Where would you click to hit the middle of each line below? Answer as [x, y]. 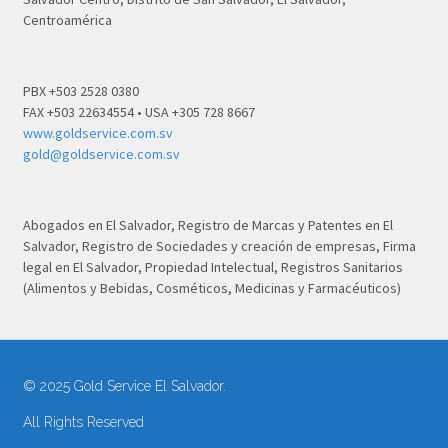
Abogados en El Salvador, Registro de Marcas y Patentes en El [207, 225]
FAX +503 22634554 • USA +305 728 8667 [138, 112]
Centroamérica [67, 20]
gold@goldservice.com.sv [101, 154]
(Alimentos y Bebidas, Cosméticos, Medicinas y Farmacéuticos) [211, 288]
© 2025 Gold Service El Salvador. [124, 386]
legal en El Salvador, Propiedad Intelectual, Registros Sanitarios [212, 267]
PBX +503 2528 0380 [80, 91]
